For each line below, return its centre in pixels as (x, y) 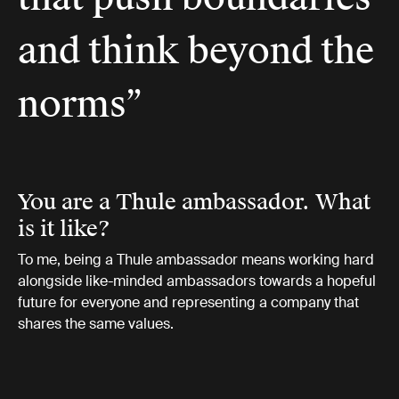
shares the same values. (96, 324)
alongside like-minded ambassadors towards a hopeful (197, 281)
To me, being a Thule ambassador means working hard (196, 260)
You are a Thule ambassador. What (194, 203)
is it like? (64, 229)
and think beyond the (196, 52)
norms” (81, 105)
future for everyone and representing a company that (188, 303)
